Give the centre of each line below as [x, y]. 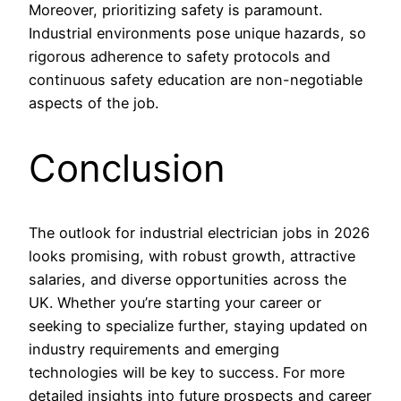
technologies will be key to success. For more [187, 373]
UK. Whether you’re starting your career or [175, 303]
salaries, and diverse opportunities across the [188, 280]
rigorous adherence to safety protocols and [179, 56]
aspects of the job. [94, 102]
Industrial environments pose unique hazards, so [197, 33]
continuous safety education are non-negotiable [196, 79]
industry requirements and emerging [154, 350]
